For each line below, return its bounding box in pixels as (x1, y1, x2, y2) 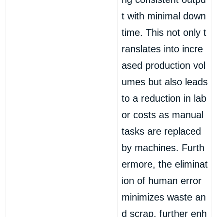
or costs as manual (122, 109, 204, 121)
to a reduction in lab (122, 93, 207, 104)
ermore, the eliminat (122, 159, 208, 170)
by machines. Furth (122, 142, 205, 154)
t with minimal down (122, 11, 206, 22)
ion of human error (122, 175, 202, 186)
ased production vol (122, 60, 206, 71)
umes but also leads (122, 77, 208, 88)
